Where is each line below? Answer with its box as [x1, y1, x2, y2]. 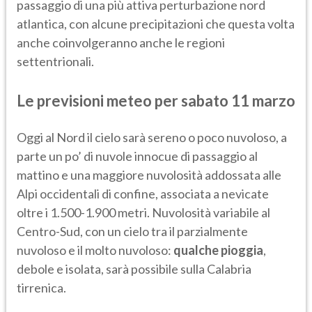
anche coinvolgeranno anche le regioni [17, 34, 225, 50]
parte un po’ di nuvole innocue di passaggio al [17, 148, 258, 164]
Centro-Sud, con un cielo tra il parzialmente [17, 223, 248, 239]
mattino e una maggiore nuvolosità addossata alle [17, 166, 281, 182]
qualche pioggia [173, 242, 263, 258]
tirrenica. [17, 279, 66, 295]
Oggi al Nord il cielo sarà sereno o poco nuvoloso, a [17, 129, 287, 145]
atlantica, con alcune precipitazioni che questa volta [17, 15, 295, 31]
